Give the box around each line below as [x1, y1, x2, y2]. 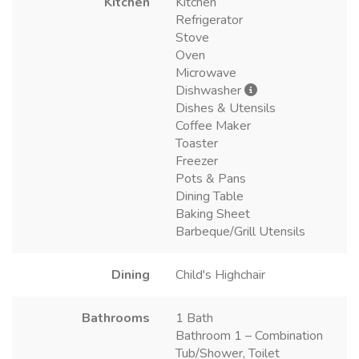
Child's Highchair [175, 265, 265, 284]
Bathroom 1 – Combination [175, 326, 323, 345]
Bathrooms [82, 309, 150, 327]
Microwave [175, 63, 236, 82]
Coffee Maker [175, 116, 251, 135]
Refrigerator [175, 10, 243, 29]
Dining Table [175, 187, 244, 205]
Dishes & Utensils [175, 99, 276, 117]
